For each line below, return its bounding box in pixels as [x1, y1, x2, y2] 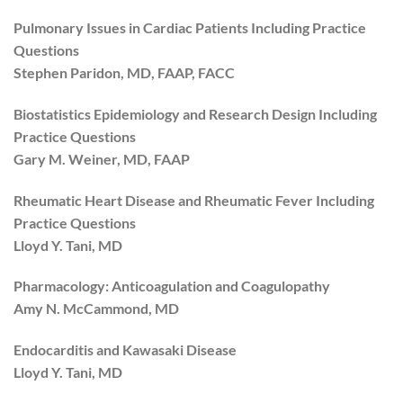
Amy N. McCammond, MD [13, 300, 179, 318]
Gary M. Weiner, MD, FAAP [13, 149, 190, 167]
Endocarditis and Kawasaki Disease [13, 341, 237, 359]
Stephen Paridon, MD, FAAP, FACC [13, 63, 235, 81]
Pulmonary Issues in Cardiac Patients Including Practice [13, 18, 366, 36]
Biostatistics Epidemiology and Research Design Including [13, 104, 377, 122]
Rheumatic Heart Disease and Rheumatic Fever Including [13, 191, 374, 209]
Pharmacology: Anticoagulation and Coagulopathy [13, 277, 330, 295]
